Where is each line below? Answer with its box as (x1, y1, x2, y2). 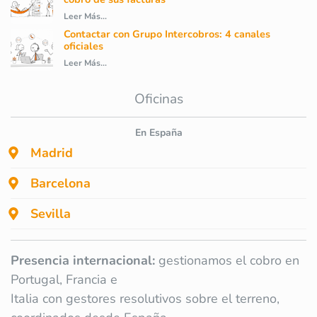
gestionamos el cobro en (155, 252, 299, 270)
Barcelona (30, 175, 91, 192)
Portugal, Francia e (11, 271, 117, 289)
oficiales (64, 39, 103, 54)
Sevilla (30, 205, 71, 223)
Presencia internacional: (11, 252, 155, 270)
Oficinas (134, 90, 183, 109)
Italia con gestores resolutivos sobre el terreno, (11, 290, 279, 308)
